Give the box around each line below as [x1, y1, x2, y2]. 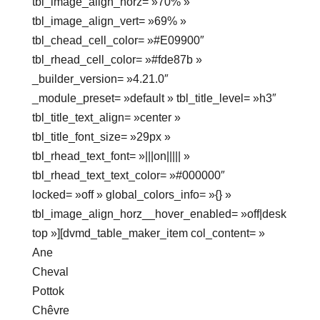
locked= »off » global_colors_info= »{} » [31, 189, 231, 201]
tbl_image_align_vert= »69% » [31, 15, 186, 28]
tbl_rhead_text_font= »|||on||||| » [31, 150, 190, 163]
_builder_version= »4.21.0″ [31, 73, 169, 86]
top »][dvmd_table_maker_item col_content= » [31, 227, 265, 240]
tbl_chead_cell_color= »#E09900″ [31, 34, 204, 47]
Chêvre [31, 304, 69, 317]
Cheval [31, 266, 69, 279]
